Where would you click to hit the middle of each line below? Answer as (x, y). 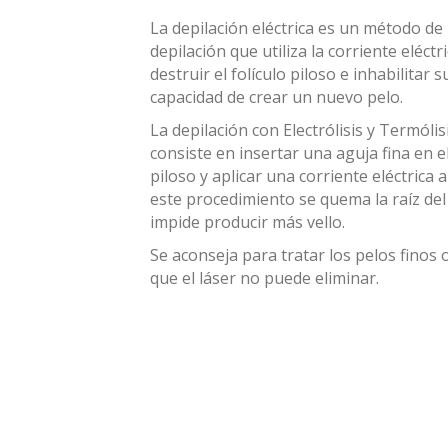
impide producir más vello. (247, 222)
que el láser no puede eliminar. (264, 278)
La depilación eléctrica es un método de (296, 28)
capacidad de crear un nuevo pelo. (276, 97)
